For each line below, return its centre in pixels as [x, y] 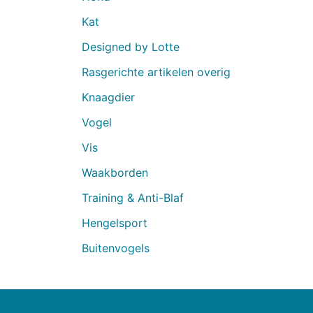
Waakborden [115, 172]
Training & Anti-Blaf [133, 197]
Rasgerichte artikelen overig [156, 72]
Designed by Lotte [131, 46]
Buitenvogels [116, 248]
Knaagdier [108, 97]
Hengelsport [115, 223]
